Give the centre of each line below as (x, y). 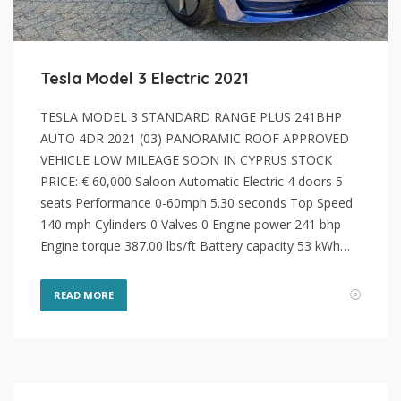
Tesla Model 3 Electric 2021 (145, 79)
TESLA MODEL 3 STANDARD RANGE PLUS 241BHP (191, 117)
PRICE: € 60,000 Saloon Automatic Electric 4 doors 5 (192, 182)
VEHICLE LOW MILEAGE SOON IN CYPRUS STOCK (186, 160)
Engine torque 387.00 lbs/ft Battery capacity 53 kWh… (195, 246)
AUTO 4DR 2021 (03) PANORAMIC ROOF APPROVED (195, 139)
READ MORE (84, 295)
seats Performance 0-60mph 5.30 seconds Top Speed (196, 203)
